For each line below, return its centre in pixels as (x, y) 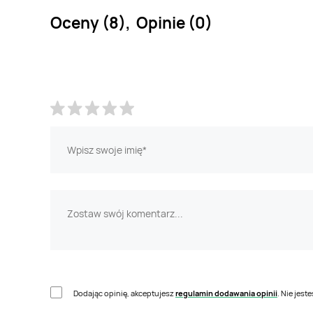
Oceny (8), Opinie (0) (131, 23)
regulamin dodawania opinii (226, 293)
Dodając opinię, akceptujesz (124, 293)
